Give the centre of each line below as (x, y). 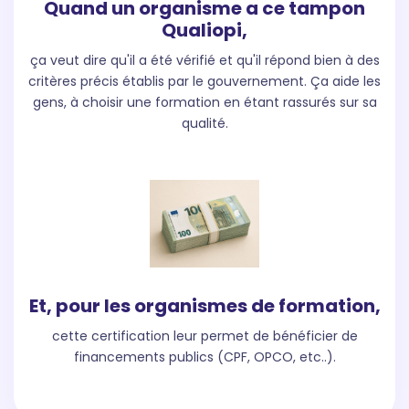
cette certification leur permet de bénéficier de (204, 336)
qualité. (204, 124)
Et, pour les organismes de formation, (204, 306)
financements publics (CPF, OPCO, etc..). (204, 357)
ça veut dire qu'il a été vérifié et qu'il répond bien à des (204, 61)
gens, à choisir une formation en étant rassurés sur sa (204, 103)
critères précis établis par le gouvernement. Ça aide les (204, 82)
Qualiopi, (204, 31)
